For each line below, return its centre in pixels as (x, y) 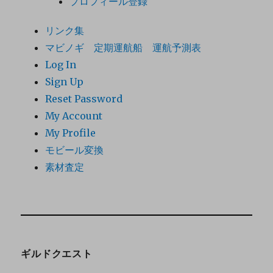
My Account (74, 116)
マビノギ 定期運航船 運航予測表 (123, 48)
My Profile (71, 133)
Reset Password (84, 99)
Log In (61, 65)
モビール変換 (75, 150)
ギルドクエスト (57, 254)
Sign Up (65, 82)
